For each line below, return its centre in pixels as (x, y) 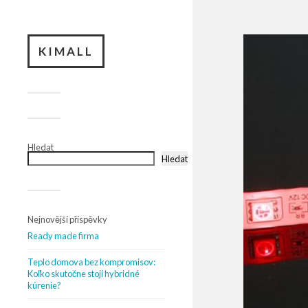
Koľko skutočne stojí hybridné (84, 274)
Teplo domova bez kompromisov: (91, 262)
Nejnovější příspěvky (67, 219)
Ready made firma (63, 236)
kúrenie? (44, 285)
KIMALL (66, 51)
